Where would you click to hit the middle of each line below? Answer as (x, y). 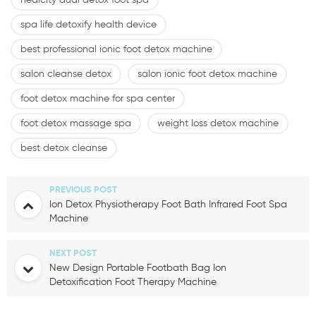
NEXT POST (73, 254)
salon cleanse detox (66, 74)
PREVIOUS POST (83, 190)
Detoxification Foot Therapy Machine (133, 282)
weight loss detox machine (218, 124)
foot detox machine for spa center (98, 99)
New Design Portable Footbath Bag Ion (138, 268)
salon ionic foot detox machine (207, 74)
